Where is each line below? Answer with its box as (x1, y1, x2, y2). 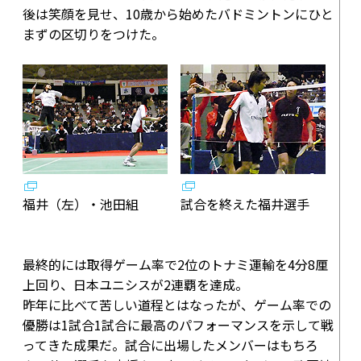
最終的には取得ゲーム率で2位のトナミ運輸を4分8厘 (23, 255, 328, 274)
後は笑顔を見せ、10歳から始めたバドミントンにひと (23, 4, 334, 23)
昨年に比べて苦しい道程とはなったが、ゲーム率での (23, 295, 331, 314)
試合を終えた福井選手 (180, 194, 309, 214)
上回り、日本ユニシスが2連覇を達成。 (23, 275, 248, 294)
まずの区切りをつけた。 (23, 24, 164, 44)
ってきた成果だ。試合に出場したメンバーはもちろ (23, 335, 318, 355)
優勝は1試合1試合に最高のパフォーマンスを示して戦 (23, 315, 334, 334)
